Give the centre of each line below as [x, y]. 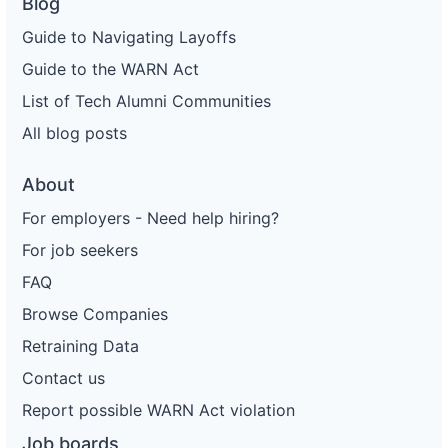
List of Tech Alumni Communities [146, 100]
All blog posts [74, 132]
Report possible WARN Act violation [158, 409]
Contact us [63, 377]
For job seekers [80, 249]
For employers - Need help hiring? [150, 217]
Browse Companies [95, 313]
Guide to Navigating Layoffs [129, 36]
